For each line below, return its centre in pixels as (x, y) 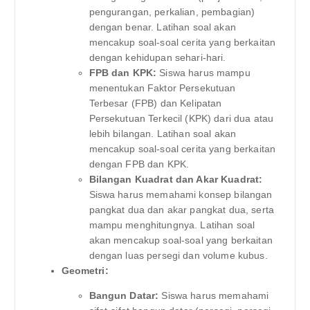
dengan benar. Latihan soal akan (162, 27)
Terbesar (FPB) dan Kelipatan (155, 103)
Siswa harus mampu (203, 73)
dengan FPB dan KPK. (139, 164)
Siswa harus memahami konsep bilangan (181, 195)
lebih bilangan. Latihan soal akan (163, 134)
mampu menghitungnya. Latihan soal (172, 225)
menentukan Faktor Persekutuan (162, 88)
